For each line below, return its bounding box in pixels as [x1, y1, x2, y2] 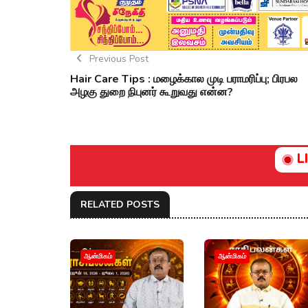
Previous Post [89, 52, 148, 65]
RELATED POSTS [80, 197, 159, 211]
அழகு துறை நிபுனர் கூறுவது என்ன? [70, 84, 233, 100]
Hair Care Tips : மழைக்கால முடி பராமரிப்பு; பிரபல [70, 71, 298, 87]
